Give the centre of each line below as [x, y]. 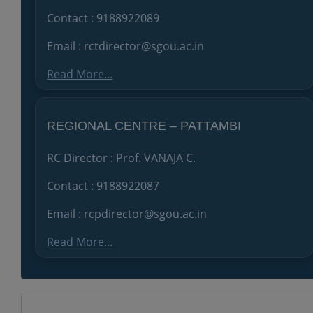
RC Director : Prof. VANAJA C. [121, 158]
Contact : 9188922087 [103, 185]
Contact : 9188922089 [103, 18]
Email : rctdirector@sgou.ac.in [125, 46]
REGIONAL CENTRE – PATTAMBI [144, 125]
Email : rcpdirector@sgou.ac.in [127, 213]
